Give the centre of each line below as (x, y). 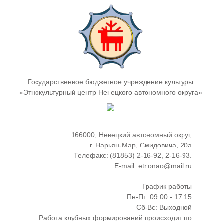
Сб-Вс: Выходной (164, 207)
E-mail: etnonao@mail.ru (153, 166)
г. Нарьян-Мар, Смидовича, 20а (141, 145)
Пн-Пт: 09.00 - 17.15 (159, 197)
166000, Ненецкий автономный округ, (131, 135)
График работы (167, 186)
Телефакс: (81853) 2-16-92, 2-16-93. (133, 155)
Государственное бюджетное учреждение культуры (110, 82)
